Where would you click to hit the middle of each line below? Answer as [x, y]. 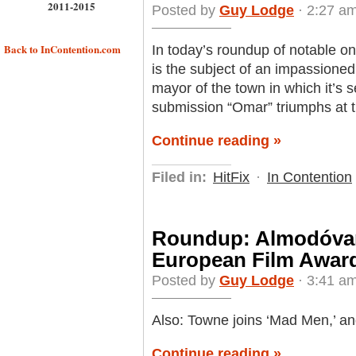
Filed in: [179, 178]
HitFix [231, 178]
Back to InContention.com [62, 49]
